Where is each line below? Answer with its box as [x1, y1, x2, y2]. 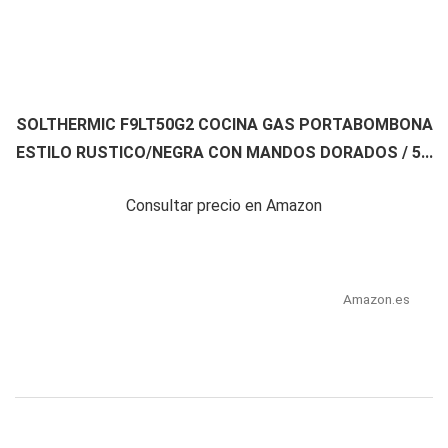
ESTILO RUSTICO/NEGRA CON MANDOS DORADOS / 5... [15, 143, 433, 163]
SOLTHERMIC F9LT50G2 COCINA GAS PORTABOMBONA [15, 115, 433, 135]
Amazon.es [342, 291, 410, 308]
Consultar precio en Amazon [126, 196, 322, 216]
